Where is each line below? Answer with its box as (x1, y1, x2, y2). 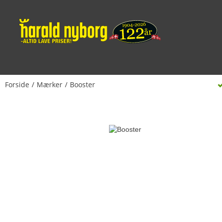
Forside (5, 80, 29, 89)
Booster (70, 80, 95, 89)
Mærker (37, 80, 62, 89)
